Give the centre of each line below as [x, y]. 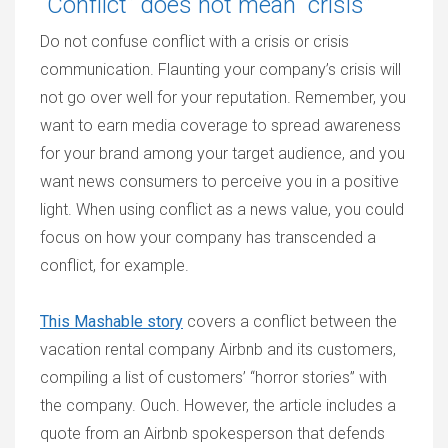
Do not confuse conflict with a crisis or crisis [194, 41]
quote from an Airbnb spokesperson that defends [212, 433]
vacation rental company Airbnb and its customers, [218, 349]
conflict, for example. [114, 265]
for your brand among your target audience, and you [222, 153]
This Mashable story [111, 321]
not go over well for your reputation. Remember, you [223, 97]
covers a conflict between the [290, 321]
